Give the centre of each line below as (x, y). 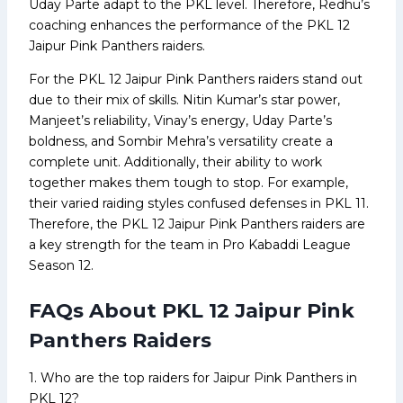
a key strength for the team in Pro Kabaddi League (190, 244)
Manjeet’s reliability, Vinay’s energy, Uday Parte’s (180, 120)
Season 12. (61, 265)
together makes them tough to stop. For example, (188, 182)
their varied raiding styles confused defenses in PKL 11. (199, 203)
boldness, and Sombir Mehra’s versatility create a (181, 141)
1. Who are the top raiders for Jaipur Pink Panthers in (193, 377)
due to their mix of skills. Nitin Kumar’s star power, (184, 99)
